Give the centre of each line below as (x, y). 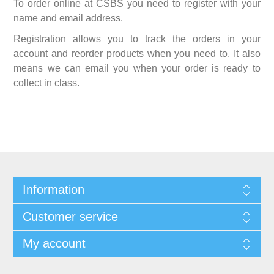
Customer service (70, 217)
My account (54, 243)
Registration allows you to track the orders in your (137, 39)
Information (53, 190)
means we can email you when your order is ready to (137, 68)
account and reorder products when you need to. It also (137, 54)
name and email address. (68, 18)
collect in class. (47, 83)
